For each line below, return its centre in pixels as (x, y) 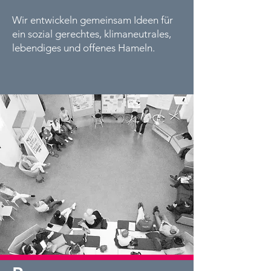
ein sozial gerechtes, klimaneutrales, (92, 34)
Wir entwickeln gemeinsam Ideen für (93, 20)
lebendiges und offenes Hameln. (83, 48)
